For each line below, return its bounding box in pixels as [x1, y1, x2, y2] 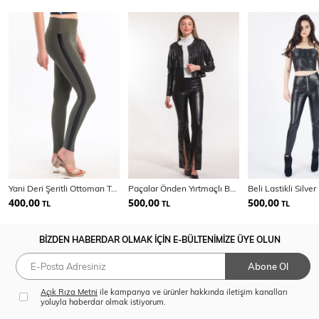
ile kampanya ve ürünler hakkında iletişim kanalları [98, 286, 288, 297]
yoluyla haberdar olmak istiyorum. [41, 296, 166, 307]
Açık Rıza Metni [41, 286, 98, 297]
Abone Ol [247, 260, 288, 272]
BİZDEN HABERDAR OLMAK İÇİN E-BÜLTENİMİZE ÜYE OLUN [38, 234, 281, 245]
